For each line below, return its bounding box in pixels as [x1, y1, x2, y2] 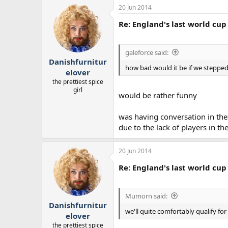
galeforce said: [125, 47, 168, 57]
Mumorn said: [125, 191, 167, 201]
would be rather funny [119, 90, 197, 101]
